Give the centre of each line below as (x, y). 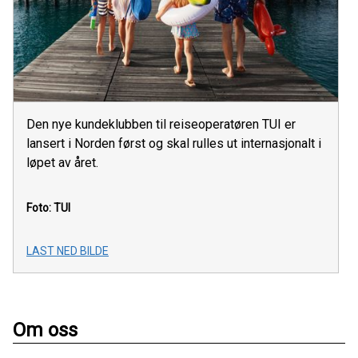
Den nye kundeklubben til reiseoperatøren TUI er (161, 125)
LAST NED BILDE (68, 251)
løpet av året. (62, 163)
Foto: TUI (48, 208)
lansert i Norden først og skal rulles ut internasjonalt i (174, 144)
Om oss (45, 330)
